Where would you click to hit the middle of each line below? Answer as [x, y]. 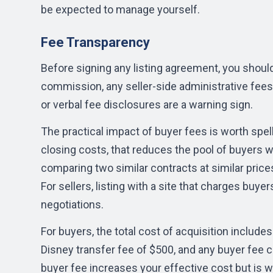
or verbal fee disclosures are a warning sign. [147, 105]
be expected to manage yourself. [120, 9]
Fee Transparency [95, 42]
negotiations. [72, 204]
